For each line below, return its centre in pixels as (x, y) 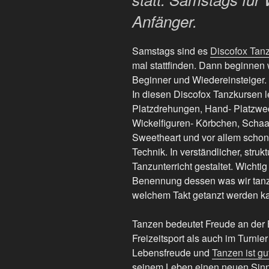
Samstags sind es (171, 50)
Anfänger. (165, 21)
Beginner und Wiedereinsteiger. (199, 79)
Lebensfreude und (172, 252)
